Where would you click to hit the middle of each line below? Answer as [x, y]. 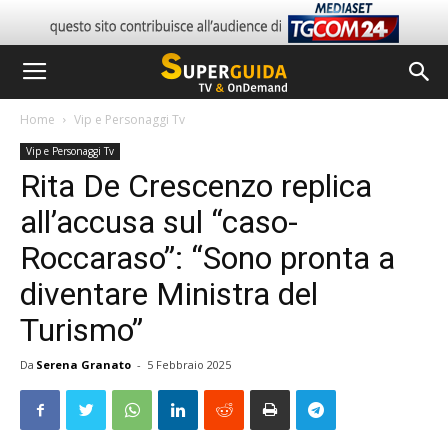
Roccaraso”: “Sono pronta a [207, 258]
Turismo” [81, 330]
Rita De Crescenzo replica [196, 186]
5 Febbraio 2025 [189, 364]
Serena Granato [83, 364]
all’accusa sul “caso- [159, 222]
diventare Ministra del [169, 294]
